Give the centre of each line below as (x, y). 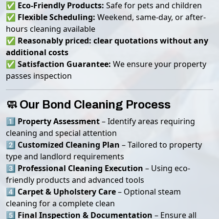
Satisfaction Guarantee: (64, 64)
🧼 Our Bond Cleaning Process (88, 105)
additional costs (37, 52)
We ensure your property (159, 64)
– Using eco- (167, 168)
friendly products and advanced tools (75, 180)
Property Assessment (59, 121)
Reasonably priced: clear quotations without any (113, 41)
